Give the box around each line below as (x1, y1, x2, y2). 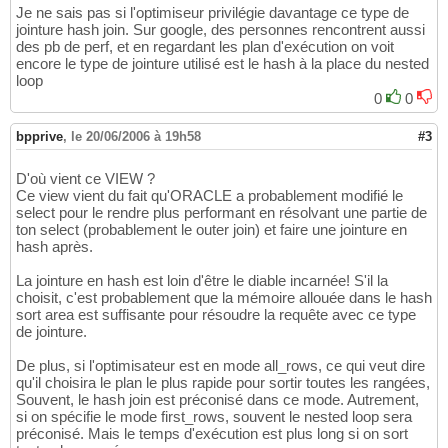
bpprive (16, 129, 63, 145)
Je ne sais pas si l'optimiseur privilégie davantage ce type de (16, 4, 409, 22)
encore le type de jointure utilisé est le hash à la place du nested (16, 55, 429, 73)
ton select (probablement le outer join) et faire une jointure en (16, 221, 407, 239)
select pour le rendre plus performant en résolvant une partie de (16, 204, 427, 222)
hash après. (16, 238, 93, 256)
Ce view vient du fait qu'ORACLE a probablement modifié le (16, 187, 403, 205)
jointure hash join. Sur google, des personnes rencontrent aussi (16, 21, 425, 39)
